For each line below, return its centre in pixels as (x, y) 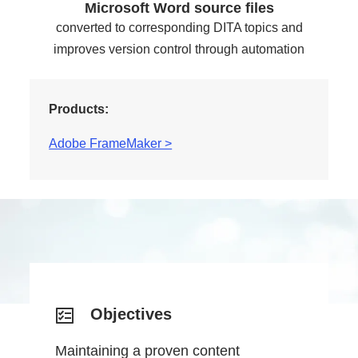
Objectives (131, 314)
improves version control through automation (179, 49)
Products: (79, 109)
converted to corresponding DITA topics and (179, 27)
